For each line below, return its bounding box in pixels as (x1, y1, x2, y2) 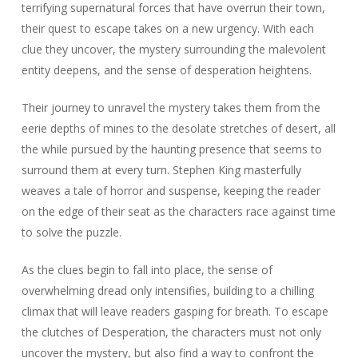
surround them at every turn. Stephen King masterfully (21, 162, 301, 177)
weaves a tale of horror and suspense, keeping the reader (21, 183, 320, 198)
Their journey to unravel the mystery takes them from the (21, 100, 320, 115)
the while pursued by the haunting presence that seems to (21, 141, 322, 157)
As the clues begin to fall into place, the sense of (21, 262, 272, 277)
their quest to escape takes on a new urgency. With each (21, 21, 314, 36)
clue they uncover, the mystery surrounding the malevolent (21, 42, 326, 57)
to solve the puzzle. (21, 225, 121, 240)
